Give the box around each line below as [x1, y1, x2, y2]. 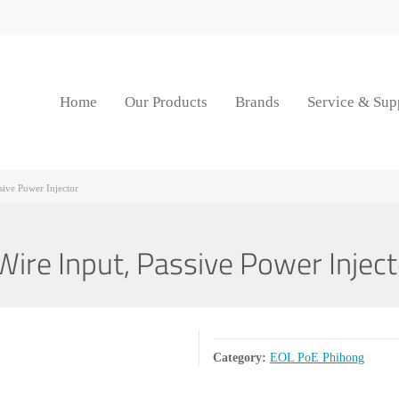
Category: [213, 350, 266, 364]
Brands [235, 94, 281, 110]
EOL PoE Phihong [270, 350, 364, 364]
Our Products [125, 94, 208, 110]
